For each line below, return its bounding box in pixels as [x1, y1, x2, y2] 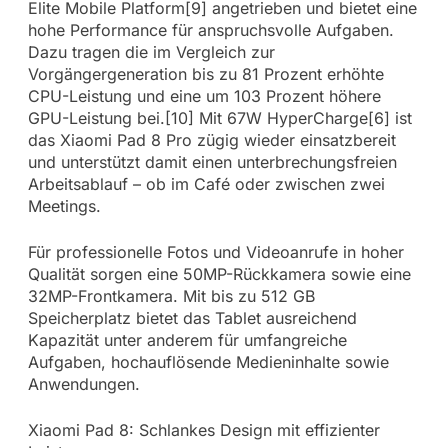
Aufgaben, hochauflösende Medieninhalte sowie [27, 352, 389, 373]
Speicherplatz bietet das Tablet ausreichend [27, 308, 357, 329]
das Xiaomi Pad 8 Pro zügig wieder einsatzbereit [27, 130, 396, 151]
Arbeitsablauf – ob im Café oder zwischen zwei [27, 174, 385, 195]
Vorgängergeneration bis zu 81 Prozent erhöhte [27, 64, 384, 85]
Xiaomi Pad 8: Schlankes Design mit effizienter [27, 420, 380, 441]
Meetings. [27, 196, 101, 217]
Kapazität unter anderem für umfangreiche [27, 330, 347, 351]
